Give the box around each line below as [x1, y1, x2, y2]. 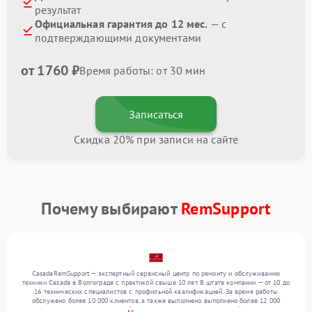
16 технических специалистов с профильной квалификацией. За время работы [34, 287, 278, 296]
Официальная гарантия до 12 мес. [35, 17, 208, 31]
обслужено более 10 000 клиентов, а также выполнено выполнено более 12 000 [32, 296, 280, 305]
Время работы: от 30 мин [79, 63, 205, 77]
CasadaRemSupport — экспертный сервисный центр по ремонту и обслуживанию [31, 269, 281, 278]
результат [35, 3, 81, 17]
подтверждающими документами [35, 31, 202, 45]
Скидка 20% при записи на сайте [73, 132, 239, 146]
